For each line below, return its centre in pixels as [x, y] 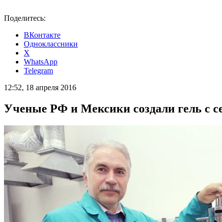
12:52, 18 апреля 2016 [40, 87]
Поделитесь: [25, 18]
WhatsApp [41, 62]
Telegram [38, 71]
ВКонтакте [42, 35]
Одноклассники [51, 44]
